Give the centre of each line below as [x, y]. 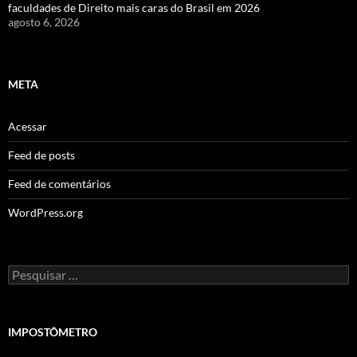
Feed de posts [41, 155]
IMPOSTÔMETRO [53, 332]
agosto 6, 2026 [44, 22]
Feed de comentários [59, 184]
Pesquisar [31, 271]
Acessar [27, 126]
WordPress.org [45, 212]
